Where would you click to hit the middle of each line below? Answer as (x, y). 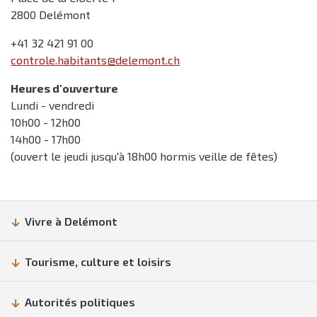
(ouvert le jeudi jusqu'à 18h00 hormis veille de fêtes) (144, 156)
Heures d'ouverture (64, 88)
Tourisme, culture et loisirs (98, 261)
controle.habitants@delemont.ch (95, 60)
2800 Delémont (51, 15)
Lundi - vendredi (52, 105)
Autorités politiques (80, 302)
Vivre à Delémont (71, 221)
